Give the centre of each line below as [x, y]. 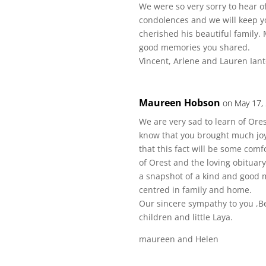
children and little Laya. [186, 217]
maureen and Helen [179, 239]
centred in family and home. [196, 190]
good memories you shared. [195, 47]
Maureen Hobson [180, 103]
